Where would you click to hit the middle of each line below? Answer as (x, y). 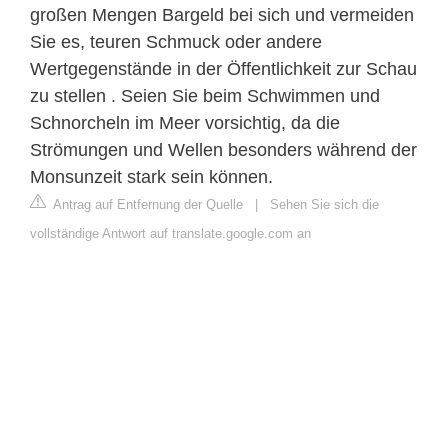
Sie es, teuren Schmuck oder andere (176, 41)
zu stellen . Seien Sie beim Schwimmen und (205, 95)
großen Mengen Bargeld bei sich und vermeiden (222, 14)
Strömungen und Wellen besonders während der (223, 149)
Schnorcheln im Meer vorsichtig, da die (185, 122)
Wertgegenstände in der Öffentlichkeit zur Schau (223, 68)
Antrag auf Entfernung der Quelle (146, 204)
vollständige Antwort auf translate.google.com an (170, 233)
